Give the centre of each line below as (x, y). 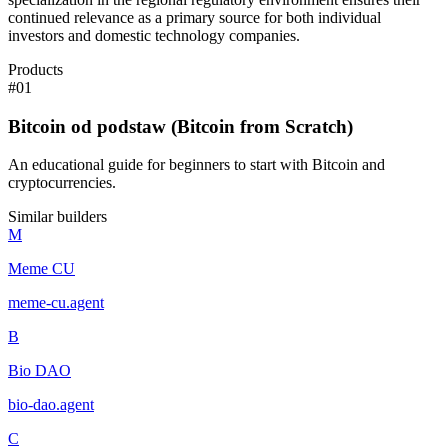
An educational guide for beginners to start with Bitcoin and (196, 165)
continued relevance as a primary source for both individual (194, 17)
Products (35, 69)
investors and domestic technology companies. (154, 35)
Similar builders (57, 217)
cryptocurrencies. (62, 183)
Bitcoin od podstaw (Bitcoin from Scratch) (180, 126)
